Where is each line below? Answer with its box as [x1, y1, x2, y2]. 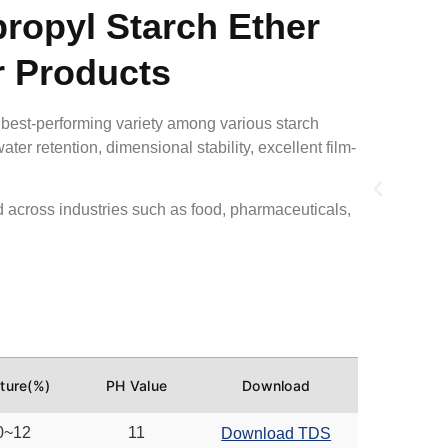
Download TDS [221, 424, 332, 442]
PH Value [105, 377, 168, 395]
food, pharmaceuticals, [187, 201, 351, 219]
